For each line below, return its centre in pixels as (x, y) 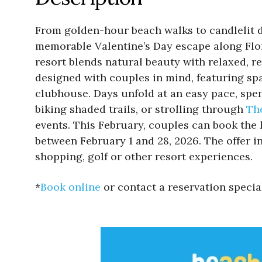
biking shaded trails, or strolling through (141, 109)
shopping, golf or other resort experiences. (144, 157)
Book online (70, 187)
